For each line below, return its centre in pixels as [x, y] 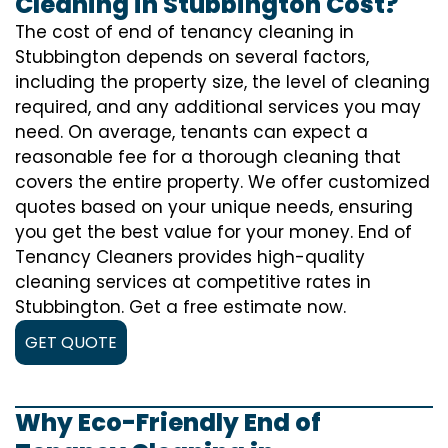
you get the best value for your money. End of [213, 232]
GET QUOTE [71, 342]
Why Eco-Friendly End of [168, 422]
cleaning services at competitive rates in [193, 282]
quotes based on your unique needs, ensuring [214, 207]
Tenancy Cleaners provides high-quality [190, 257]
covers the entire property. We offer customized [222, 182]
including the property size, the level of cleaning [222, 82]
